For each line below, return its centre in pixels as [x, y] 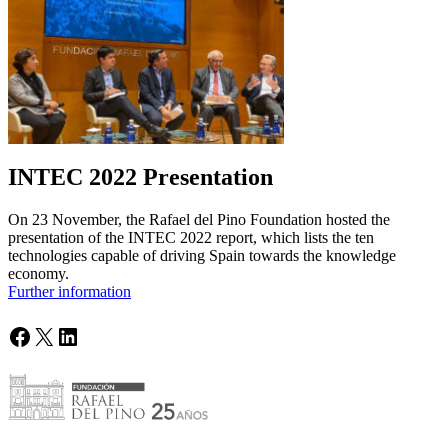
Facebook [54, 335]
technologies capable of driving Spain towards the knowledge [202, 256]
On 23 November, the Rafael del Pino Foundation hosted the [199, 220]
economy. [38, 274]
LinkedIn [99, 335]
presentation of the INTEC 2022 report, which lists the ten [191, 238]
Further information [69, 292]
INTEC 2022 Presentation [140, 177]
